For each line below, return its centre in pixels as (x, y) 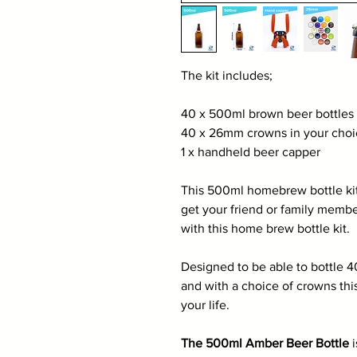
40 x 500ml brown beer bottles (267, 114)
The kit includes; (227, 75)
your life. (205, 305)
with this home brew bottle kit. (265, 228)
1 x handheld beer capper (251, 152)
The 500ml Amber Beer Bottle (265, 343)
